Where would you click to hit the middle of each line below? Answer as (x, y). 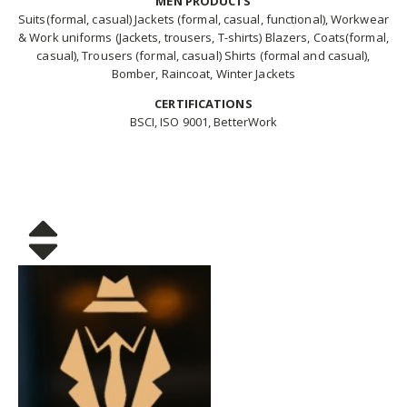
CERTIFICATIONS (203, 103)
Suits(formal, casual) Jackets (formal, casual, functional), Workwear (203, 19)
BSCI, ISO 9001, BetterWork (203, 121)
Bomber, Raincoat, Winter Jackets (203, 73)
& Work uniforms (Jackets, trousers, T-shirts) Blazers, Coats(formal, (203, 37)
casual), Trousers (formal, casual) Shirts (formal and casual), (203, 55)
